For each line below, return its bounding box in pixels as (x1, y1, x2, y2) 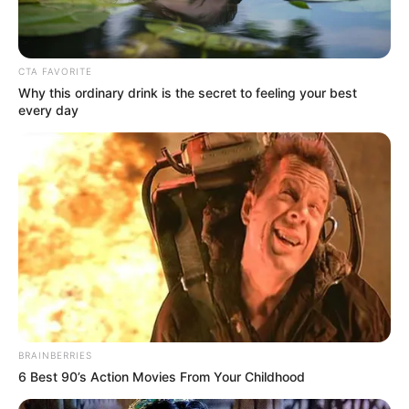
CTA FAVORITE (18, 66, 92, 78)
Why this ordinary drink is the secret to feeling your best (18, 85, 357, 101)
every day (18, 102, 79, 119)
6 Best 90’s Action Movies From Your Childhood (18, 368, 305, 384)
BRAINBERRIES (18, 349, 92, 361)
